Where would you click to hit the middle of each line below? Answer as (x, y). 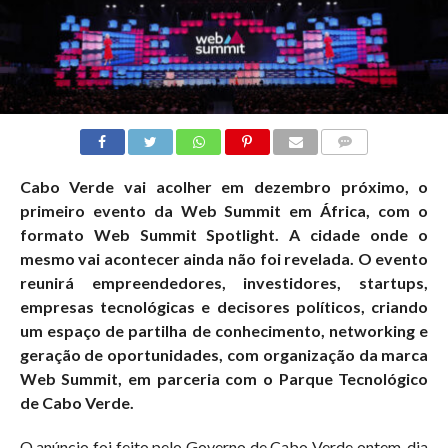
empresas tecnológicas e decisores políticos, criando (224, 306)
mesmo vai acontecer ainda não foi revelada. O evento (224, 258)
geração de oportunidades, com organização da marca (224, 354)
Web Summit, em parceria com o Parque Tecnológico (224, 378)
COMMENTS (361, 165)
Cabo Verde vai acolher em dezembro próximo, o (224, 186)
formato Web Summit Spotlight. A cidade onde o (224, 234)
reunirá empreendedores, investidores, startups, (224, 282)
